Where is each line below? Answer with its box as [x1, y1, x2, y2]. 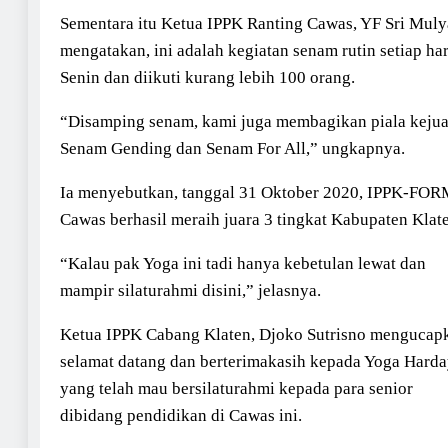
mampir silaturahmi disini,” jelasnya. [60, 280, 321, 300]
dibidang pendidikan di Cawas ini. [60, 405, 302, 425]
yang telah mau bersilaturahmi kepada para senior [60, 378, 413, 398]
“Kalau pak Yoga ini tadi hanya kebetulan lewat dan [60, 253, 426, 273]
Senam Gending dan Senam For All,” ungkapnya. [60, 138, 405, 158]
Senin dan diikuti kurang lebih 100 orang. [60, 67, 355, 87]
